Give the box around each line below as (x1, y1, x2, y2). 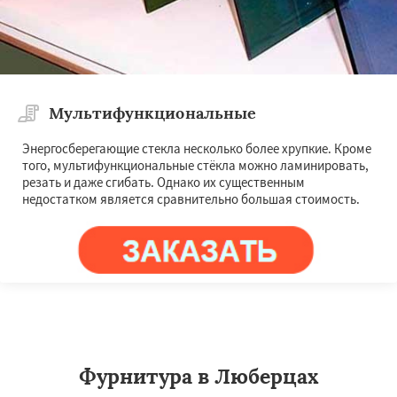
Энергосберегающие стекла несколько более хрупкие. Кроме (22, 140, 371, 158)
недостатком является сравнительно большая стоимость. (22, 191, 360, 208)
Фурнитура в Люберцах (79, 363, 318, 390)
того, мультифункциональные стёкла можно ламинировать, (22, 157, 369, 175)
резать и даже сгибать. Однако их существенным (22, 174, 305, 191)
